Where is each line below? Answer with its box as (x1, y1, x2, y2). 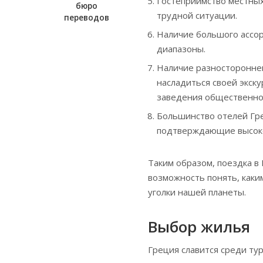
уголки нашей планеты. (148, 186, 246, 198)
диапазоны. (157, 42, 205, 55)
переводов (63, 12, 109, 23)
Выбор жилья (148, 215, 250, 237)
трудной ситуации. (157, 9, 237, 21)
